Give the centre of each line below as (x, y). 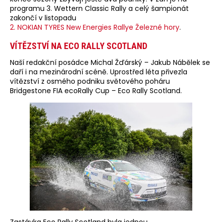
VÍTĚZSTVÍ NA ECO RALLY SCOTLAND (79, 46)
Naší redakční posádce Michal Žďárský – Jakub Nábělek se (110, 62)
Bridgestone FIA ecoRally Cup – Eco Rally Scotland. (96, 90)
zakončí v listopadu (43, 18)
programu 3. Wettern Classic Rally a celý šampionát (99, 9)
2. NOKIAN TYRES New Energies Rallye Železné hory (95, 28)
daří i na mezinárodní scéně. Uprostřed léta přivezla (99, 72)
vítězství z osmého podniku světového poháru (90, 81)
